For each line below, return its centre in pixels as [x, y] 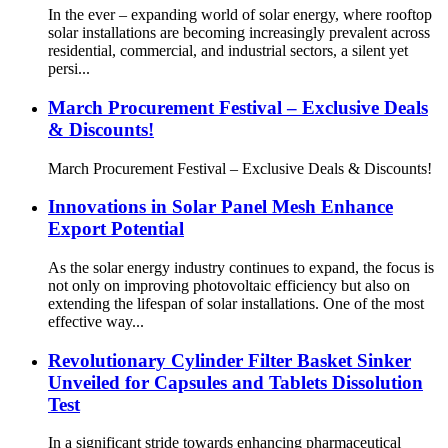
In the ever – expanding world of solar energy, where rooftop [240, 15]
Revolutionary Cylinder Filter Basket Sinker [229, 360]
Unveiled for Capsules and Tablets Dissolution [235, 382]
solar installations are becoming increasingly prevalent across [239, 33]
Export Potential [116, 229]
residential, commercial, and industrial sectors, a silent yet [228, 51]
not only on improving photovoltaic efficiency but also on [229, 285]
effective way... [96, 321]
